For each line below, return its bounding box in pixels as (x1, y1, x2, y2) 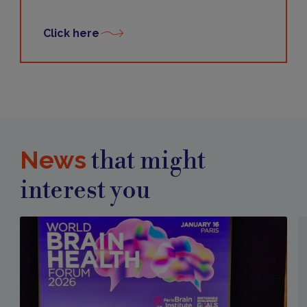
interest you (19, 175, 150, 207)
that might (86, 146, 206, 177)
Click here (42, 27, 99, 40)
